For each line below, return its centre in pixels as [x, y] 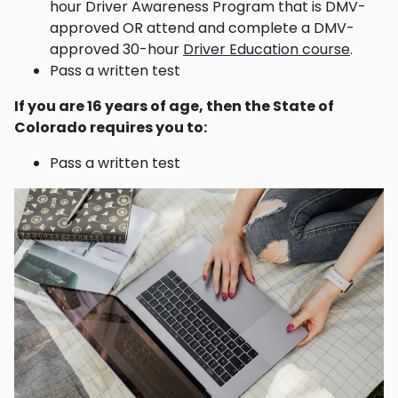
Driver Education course [267, 50]
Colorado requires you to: [111, 128]
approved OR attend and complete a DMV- [202, 28]
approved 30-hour [116, 50]
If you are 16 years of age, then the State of [174, 107]
